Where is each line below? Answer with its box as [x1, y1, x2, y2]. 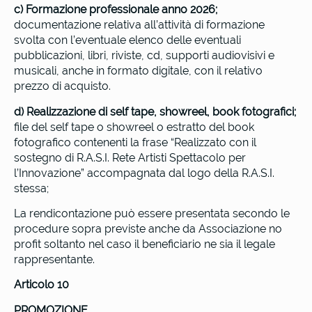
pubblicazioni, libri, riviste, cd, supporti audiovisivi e [14, 49, 274, 63]
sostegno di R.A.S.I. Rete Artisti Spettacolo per [14, 150, 246, 164]
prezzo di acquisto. [14, 79, 111, 93]
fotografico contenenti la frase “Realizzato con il [14, 135, 256, 149]
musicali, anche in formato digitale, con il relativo [14, 64, 263, 78]
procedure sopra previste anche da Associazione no [14, 221, 282, 235]
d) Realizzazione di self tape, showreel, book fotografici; [14, 104, 296, 118]
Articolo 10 [14, 278, 69, 292]
